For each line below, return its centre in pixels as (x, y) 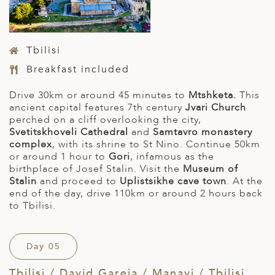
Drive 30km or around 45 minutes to (99, 95)
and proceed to (80, 181)
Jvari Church (216, 107)
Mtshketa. (214, 95)
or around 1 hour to (59, 156)
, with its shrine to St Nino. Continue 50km (156, 144)
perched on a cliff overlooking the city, (105, 119)
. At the (245, 181)
